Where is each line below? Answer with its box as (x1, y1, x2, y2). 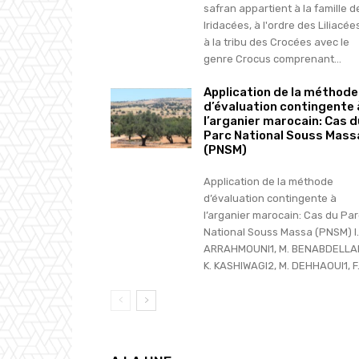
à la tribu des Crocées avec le (203, 35, 349, 48)
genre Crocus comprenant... (203, 52, 341, 65)
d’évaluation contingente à (203, 192, 337, 204)
